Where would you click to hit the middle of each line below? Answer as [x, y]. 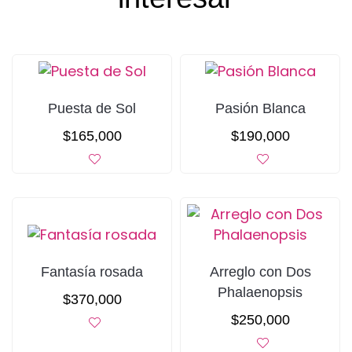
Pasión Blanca [260, 109]
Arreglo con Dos [260, 271]
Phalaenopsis [260, 292]
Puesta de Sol [92, 109]
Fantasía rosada [92, 271]
